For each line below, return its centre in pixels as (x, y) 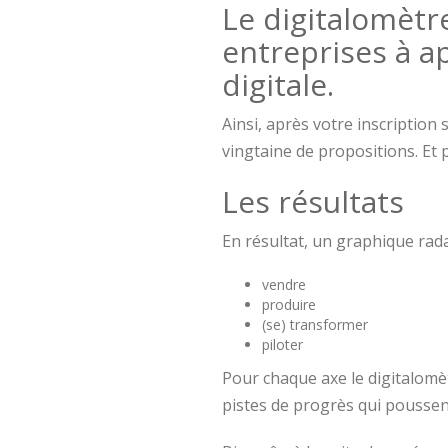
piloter (282, 345)
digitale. (278, 85)
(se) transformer (315, 325)
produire (289, 305)
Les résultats (313, 202)
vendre (284, 285)
